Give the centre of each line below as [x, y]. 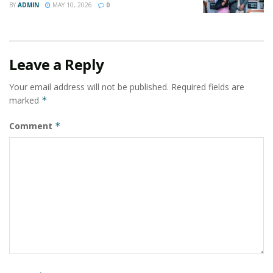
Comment [32, 126]
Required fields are [208, 87]
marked [25, 101]
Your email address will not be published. [89, 87]
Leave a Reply [57, 65]
